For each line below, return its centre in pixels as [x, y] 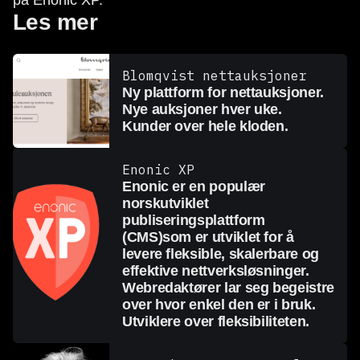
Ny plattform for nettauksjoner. [223, 92]
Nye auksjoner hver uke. [202, 109]
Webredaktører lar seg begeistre [228, 288]
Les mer [55, 22]
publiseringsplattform [194, 220]
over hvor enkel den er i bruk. [219, 305]
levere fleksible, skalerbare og [221, 254]
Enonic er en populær [194, 186]
